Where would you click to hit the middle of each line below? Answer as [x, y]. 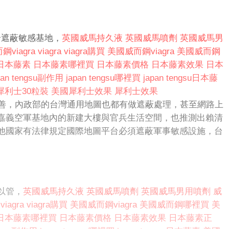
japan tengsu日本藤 [180, 78]
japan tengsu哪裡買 [103, 78]
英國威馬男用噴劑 [176, 192]
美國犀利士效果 [82, 91]
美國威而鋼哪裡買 [174, 205]
